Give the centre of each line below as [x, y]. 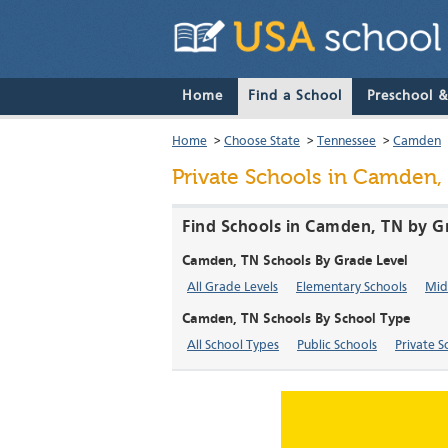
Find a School [295, 96]
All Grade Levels [232, 288]
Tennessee [346, 142]
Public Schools [337, 346]
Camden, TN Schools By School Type [296, 319]
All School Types [233, 346]
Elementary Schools [351, 288]
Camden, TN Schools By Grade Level [295, 261]
